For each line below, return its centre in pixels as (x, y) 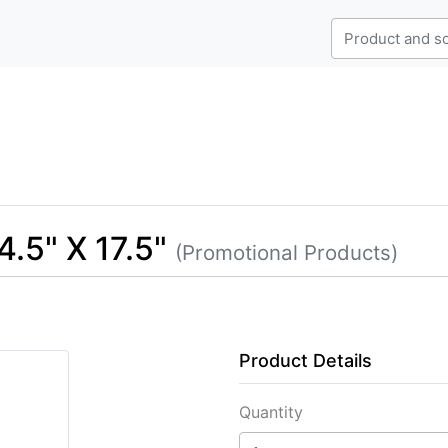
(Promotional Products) (286, 253)
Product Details (305, 361)
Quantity (271, 412)
